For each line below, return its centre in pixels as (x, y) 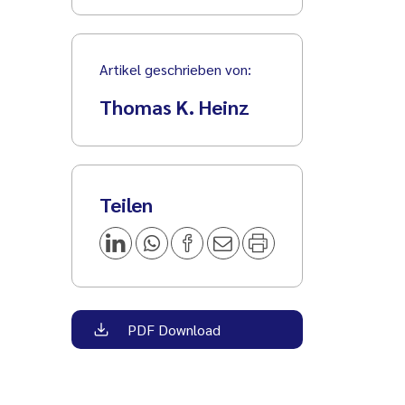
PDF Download (173, 329)
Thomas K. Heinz (175, 106)
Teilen (127, 204)
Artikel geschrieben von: (176, 69)
